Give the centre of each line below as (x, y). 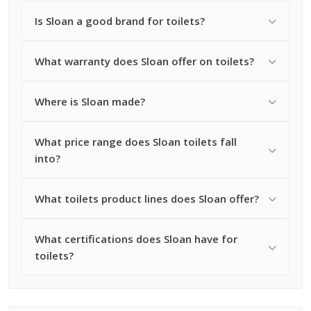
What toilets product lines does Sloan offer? (147, 199)
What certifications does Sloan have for (136, 239)
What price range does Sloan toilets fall (136, 142)
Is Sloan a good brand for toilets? (120, 21)
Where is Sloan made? (90, 101)
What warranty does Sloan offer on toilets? (144, 61)
